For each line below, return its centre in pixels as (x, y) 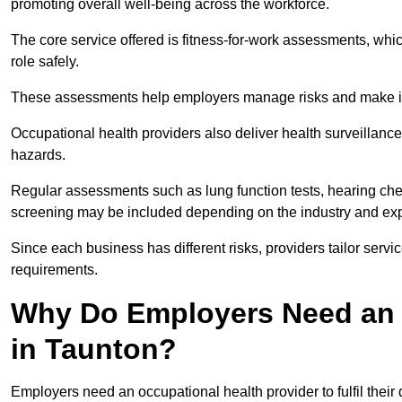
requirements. (54, 270)
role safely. (47, 62)
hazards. (40, 155)
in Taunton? (94, 350)
